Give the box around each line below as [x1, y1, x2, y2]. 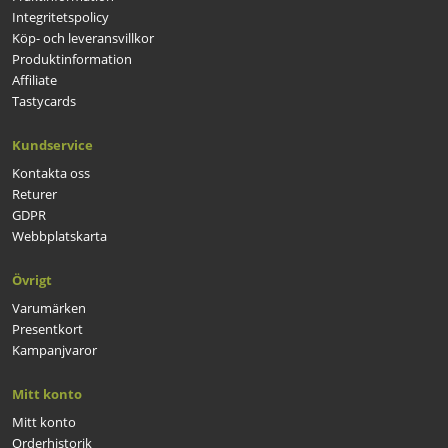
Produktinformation [12, 49, 132, 68]
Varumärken [12, 298, 86, 317]
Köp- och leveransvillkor [12, 28, 154, 47]
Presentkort [12, 319, 83, 338]
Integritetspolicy [12, 7, 109, 26]
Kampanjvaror [12, 340, 97, 359]
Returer [12, 184, 57, 203]
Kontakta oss [12, 163, 90, 182]
